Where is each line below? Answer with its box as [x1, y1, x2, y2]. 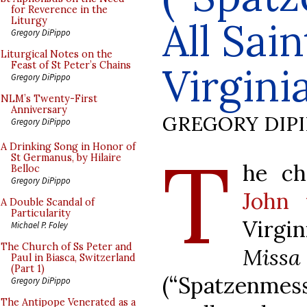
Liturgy [11, 14, 47, 27]
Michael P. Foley [11, 219, 68, 230]
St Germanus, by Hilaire [11, 151, 121, 164]
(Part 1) [11, 262, 45, 275]
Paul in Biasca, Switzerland [11, 251, 136, 264]
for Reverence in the [11, 3, 108, 16]
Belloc [11, 162, 40, 175]
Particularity [11, 207, 71, 219]
